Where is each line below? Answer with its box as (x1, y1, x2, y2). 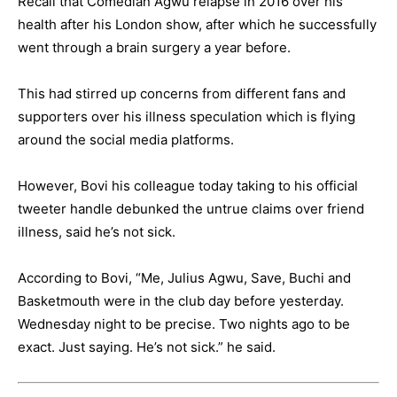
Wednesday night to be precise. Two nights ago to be (18, 315, 350, 333)
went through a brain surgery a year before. (18, 39, 291, 57)
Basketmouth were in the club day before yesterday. (18, 292, 344, 310)
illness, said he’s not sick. (18, 223, 175, 241)
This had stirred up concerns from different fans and (18, 85, 346, 103)
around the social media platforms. (18, 131, 234, 149)
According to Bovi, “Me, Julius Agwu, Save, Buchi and (18, 269, 351, 287)
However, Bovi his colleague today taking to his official (18, 177, 358, 195)
